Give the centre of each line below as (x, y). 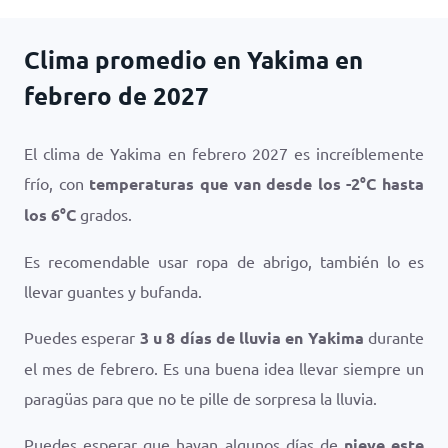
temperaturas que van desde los (218, 183)
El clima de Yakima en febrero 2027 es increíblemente (224, 153)
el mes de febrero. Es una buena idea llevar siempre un (224, 368)
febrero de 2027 (116, 95)
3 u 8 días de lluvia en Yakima (251, 337)
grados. (104, 214)
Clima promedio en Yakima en (193, 59)
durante (394, 337)
